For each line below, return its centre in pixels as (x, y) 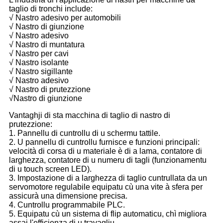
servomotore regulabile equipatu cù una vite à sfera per (106, 187)
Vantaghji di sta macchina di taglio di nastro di (90, 115)
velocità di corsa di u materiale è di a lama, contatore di (106, 151)
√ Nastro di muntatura (47, 44)
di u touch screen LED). (50, 169)
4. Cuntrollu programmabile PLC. (67, 205)
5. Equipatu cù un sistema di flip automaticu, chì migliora (108, 214)
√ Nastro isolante (39, 62)
